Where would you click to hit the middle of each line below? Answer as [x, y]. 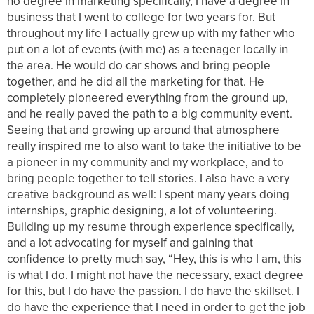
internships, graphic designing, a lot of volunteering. [142, 211]
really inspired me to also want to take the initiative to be [154, 146]
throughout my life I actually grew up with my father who [151, 33]
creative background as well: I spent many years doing [148, 194]
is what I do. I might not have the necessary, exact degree [155, 275]
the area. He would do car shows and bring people [139, 66]
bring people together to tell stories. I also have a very [148, 178]
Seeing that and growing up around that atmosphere [143, 130]
